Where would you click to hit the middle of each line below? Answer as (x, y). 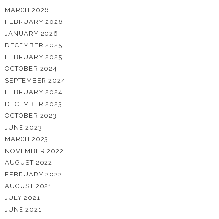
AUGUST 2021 (28, 186)
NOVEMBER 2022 (34, 151)
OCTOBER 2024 (31, 69)
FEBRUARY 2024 (34, 92)
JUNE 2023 (23, 127)
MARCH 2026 (27, 10)
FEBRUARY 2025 (33, 57)
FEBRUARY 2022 (33, 174)
